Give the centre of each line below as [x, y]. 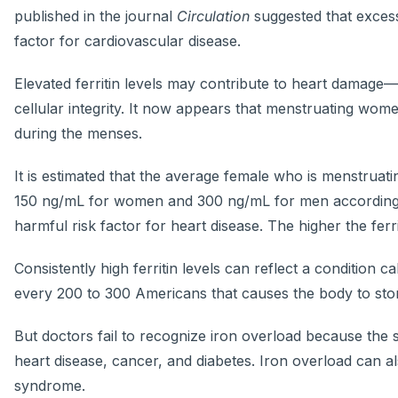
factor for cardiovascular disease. [127, 41]
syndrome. [50, 386]
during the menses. [78, 134]
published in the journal [96, 16]
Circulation [213, 16]
